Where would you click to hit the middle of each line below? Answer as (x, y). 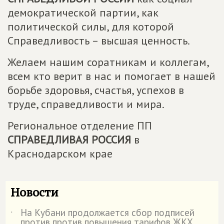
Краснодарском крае (60, 153)
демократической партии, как (83, 12)
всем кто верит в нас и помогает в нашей (111, 76)
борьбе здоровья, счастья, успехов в (96, 90)
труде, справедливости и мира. (86, 104)
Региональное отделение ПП (80, 125)
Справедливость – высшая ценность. (99, 40)
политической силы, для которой (91, 26)
